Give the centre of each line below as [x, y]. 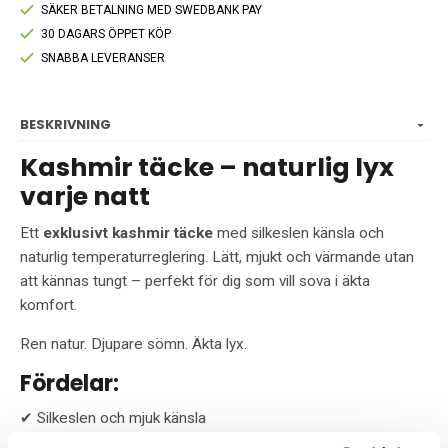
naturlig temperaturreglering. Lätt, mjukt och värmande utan [217, 257]
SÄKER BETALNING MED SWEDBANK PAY [151, 10]
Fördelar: [69, 384]
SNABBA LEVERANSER [103, 58]
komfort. [48, 305]
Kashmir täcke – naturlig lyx [207, 167]
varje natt [85, 196]
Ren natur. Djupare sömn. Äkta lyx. [133, 344]
